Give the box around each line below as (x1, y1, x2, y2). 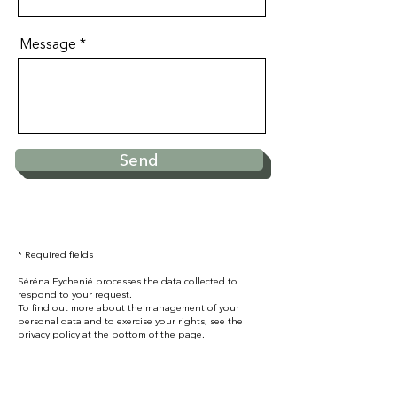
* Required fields (18, 248, 93, 261)
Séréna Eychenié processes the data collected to (18, 275, 237, 287)
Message (19, 35, 76, 52)
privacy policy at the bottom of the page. (18, 328, 205, 340)
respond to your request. (18, 288, 132, 300)
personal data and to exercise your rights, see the (18, 315, 243, 327)
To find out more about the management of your (18, 301, 239, 314)
